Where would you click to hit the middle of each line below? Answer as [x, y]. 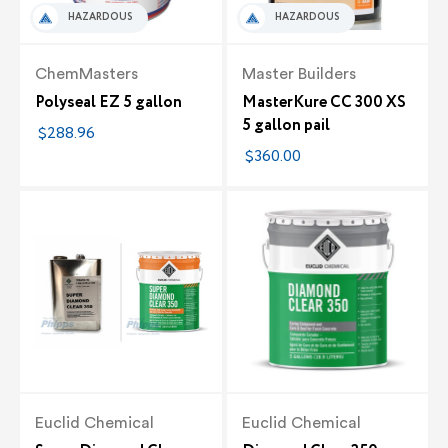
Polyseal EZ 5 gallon [108, 102]
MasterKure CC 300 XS [323, 102]
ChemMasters [86, 73]
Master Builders [298, 73]
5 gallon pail [285, 125]
